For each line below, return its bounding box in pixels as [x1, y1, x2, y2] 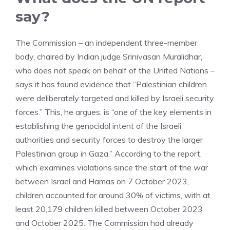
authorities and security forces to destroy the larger [15, 135, 203, 145]
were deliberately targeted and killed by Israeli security [15, 93, 214, 103]
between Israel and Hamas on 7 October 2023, [15, 176, 189, 186]
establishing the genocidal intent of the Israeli [15, 121, 181, 131]
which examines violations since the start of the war [15, 162, 208, 172]
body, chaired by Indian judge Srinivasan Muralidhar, [15, 51, 202, 62]
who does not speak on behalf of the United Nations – [15, 65, 215, 75]
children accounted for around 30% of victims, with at [15, 190, 210, 200]
